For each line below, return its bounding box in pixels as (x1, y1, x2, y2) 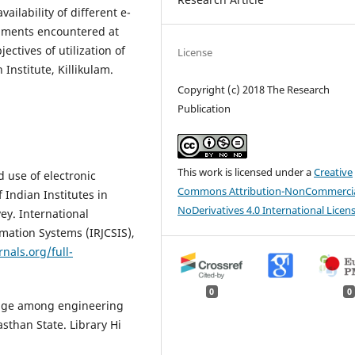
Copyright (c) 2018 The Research (177, 82, 330, 97)
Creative (314, 164, 353, 179)
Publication (177, 101, 231, 116)
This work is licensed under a (177, 164, 315, 179)
